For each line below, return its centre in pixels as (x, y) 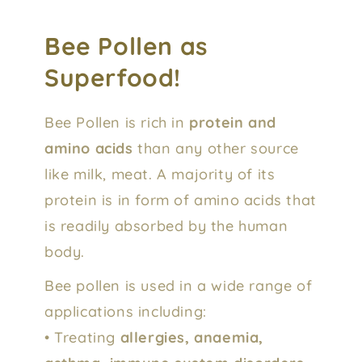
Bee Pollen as (126, 46)
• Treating (82, 337)
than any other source (218, 148)
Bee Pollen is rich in (117, 122)
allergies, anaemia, (192, 337)
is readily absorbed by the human (166, 225)
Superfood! (113, 77)
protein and (233, 122)
